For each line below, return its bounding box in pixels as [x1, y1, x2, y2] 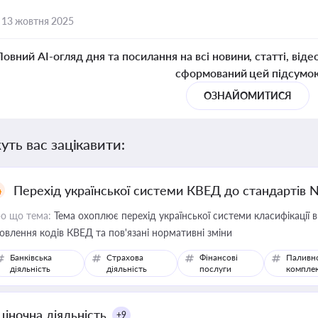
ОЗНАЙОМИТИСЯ [204, 89, 292, 102]
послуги [199, 263, 231, 274]
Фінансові [199, 252, 238, 263]
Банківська [10, 252, 52, 263]
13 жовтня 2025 [1, 15, 74, 27]
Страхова [106, 252, 144, 263]
